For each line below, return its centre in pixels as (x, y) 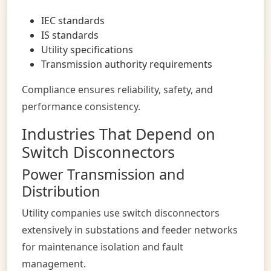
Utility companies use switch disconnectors (121, 213)
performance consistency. (81, 106)
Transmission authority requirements (127, 64)
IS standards (70, 35)
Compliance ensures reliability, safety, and (117, 89)
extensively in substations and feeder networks (130, 230)
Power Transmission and (103, 174)
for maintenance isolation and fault (103, 247)
